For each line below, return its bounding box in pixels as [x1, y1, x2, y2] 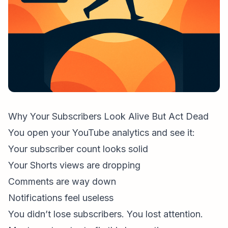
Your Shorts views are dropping [8, 160, 140, 170]
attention [163, 209, 201, 219]
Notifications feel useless [8, 192, 113, 203]
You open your [8, 127, 72, 138]
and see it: [149, 127, 195, 138]
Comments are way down [8, 176, 116, 187]
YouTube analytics [72, 127, 149, 138]
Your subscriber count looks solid [8, 144, 148, 154]
